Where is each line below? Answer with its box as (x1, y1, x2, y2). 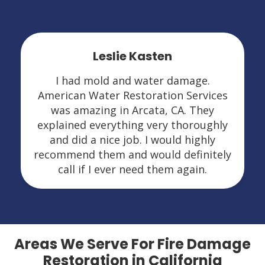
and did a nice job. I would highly (50, 132, 215, 147)
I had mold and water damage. (55, 73, 210, 88)
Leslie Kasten (93, 47, 172, 64)
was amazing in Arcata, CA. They (51, 102, 214, 117)
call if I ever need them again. (58, 161, 207, 176)
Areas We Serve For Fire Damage (14, 234, 251, 254)
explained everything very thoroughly (37, 117, 228, 132)
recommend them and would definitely (34, 147, 231, 161)
